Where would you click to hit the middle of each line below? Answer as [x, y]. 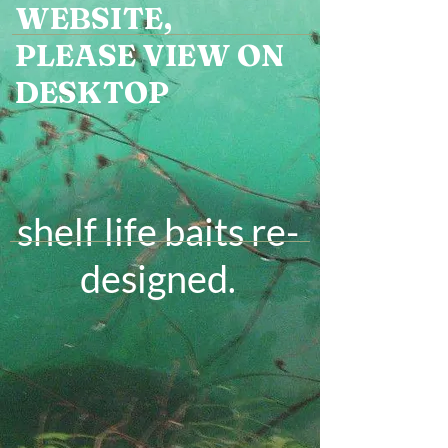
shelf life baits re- [157, 231]
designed [153, 278]
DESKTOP [92, 92]
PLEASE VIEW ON [149, 55]
